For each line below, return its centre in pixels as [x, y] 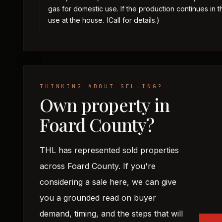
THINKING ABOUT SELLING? [102, 86]
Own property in [105, 105]
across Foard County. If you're [98, 166]
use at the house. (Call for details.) [104, 20]
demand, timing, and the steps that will [111, 214]
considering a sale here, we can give [108, 182]
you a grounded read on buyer [98, 198]
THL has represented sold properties [109, 150]
